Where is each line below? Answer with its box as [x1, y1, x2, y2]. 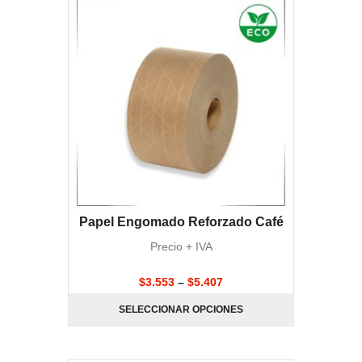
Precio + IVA [149, 240, 213, 253]
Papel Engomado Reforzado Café [78, 215, 284, 229]
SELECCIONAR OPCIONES [119, 304, 243, 315]
